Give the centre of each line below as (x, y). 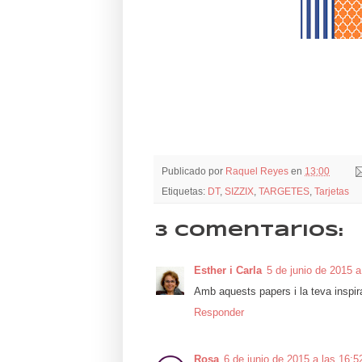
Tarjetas (332, 192)
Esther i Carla (228, 271)
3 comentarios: (249, 232)
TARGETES (284, 192)
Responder (219, 313)
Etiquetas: (185, 192)
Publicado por (194, 170)
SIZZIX (239, 192)
